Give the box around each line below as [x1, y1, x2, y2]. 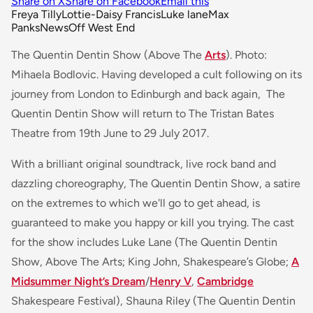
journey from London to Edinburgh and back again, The [11, 87, 285, 101]
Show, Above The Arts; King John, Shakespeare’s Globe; [11, 254, 291, 268]
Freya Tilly [11, 7, 61, 21]
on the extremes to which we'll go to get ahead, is [11, 196, 260, 210]
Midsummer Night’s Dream [11, 274, 145, 288]
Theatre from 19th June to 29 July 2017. [11, 126, 209, 140]
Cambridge [197, 274, 254, 288]
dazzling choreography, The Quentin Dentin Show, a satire [11, 176, 300, 190]
